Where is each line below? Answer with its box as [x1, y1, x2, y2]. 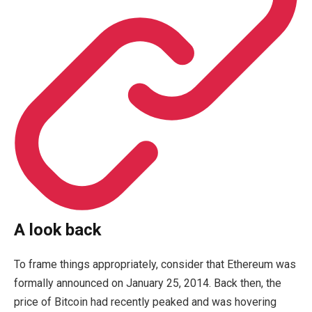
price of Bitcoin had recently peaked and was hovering [14, 295, 276, 309]
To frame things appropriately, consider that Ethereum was [14, 257, 296, 271]
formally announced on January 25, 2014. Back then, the [14, 276, 281, 290]
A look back [14, 220, 101, 240]
